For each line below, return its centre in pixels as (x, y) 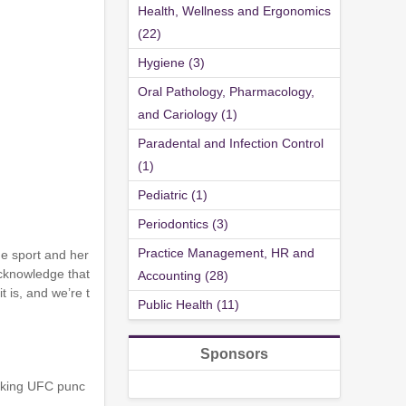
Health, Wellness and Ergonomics (234, 11)
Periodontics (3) (183, 224)
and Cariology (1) (188, 115)
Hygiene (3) (171, 63)
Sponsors (234, 354)
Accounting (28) (183, 276)
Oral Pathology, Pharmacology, (226, 92)
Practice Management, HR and (226, 253)
